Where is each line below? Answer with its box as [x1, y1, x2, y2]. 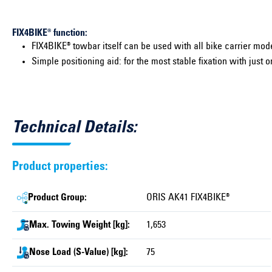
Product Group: [28, 192, 87, 203]
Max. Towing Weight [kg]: [29, 220, 130, 230]
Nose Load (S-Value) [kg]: [29, 247, 128, 257]
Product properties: [12, 161, 107, 174]
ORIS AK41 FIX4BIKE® [146, 192, 229, 203]
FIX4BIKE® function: [12, 28, 87, 38]
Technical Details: [12, 120, 137, 137]
